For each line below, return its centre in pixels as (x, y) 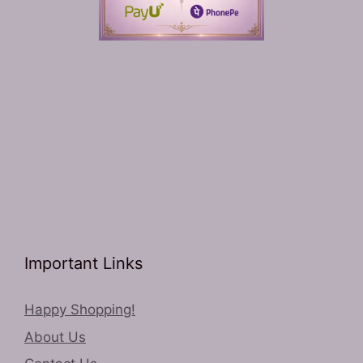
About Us (55, 337)
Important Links (83, 264)
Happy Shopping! (80, 310)
